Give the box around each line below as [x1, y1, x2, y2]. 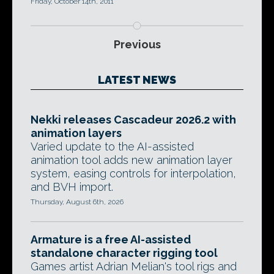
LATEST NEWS [98, 73, 176, 87]
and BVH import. [31, 180, 113, 194]
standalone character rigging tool [31, 246, 218, 260]
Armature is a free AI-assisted [31, 233, 191, 246]
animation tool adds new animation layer [31, 154, 232, 167]
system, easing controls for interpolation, [31, 167, 236, 180]
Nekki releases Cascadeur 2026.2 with [31, 113, 236, 127]
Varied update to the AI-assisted [31, 140, 194, 154]
